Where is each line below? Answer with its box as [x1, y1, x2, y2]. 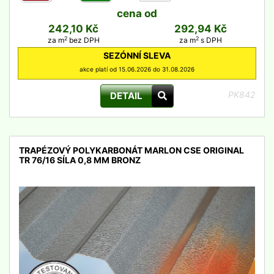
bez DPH [67, 35, 100, 45]
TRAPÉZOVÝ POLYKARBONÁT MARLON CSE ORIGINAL [19, 145, 244, 155]
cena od [117, 7, 157, 20]
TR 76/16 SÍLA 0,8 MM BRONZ [19, 155, 141, 165]
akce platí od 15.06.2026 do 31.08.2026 [80, 65, 194, 73]
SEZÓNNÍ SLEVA [103, 50, 171, 61]
